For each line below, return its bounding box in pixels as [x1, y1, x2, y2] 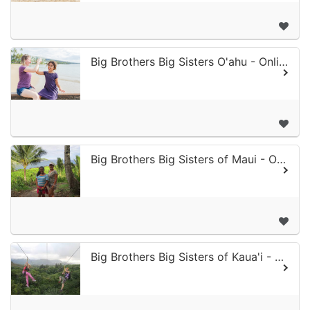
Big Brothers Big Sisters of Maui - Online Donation [277, 152, 286, 166]
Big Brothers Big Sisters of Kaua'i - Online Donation [275, 249, 284, 264]
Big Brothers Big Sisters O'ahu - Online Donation [279, 54, 288, 69]
